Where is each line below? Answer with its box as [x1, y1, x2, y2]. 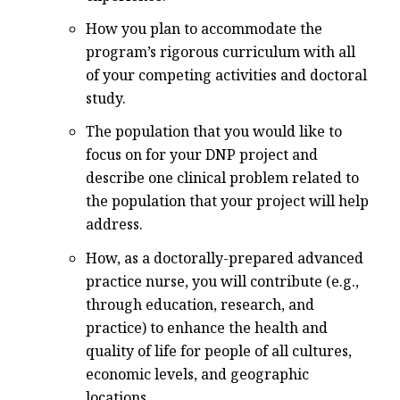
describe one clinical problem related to [86, 168, 359, 188]
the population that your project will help [86, 191, 369, 212]
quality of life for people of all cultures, [86, 340, 352, 361]
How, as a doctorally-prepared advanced [86, 247, 363, 268]
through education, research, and [86, 294, 314, 314]
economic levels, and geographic [86, 363, 309, 384]
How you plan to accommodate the [86, 19, 322, 39]
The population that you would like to [86, 121, 342, 142]
